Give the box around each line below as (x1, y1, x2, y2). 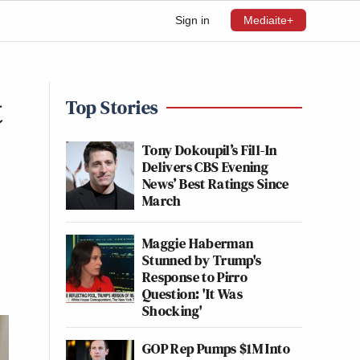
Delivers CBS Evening (142, 157, 269, 177)
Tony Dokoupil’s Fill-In (142, 140, 277, 160)
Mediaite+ (243, 14, 293, 27)
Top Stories (66, 94, 158, 121)
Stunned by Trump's (142, 250, 262, 270)
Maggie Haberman (142, 233, 254, 253)
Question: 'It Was (142, 284, 243, 304)
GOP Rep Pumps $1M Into (142, 338, 290, 358)
